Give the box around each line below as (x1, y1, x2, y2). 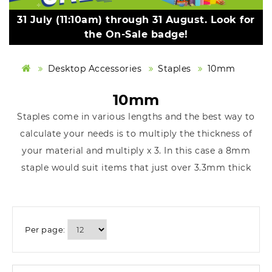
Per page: (25, 225, 66, 235)
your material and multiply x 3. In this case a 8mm (22, 145, 250, 157)
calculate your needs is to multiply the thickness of (20, 128, 252, 140)
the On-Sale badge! (84, 29, 188, 41)
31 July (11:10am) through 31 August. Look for (17, 14, 255, 26)
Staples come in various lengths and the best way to (17, 111, 255, 123)
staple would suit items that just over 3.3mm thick (21, 162, 251, 174)
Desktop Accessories (47, 63, 141, 75)
